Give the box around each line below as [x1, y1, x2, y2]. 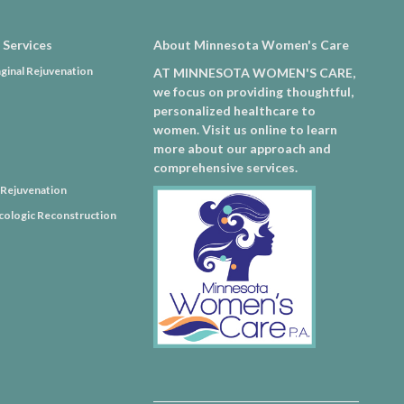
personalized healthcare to [152, 102, 316, 118]
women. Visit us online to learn [152, 121, 337, 137]
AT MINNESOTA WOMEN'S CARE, [152, 64, 355, 80]
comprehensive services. [152, 159, 298, 175]
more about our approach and [152, 140, 331, 156]
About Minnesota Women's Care [152, 36, 349, 52]
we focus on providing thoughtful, [152, 83, 353, 99]
